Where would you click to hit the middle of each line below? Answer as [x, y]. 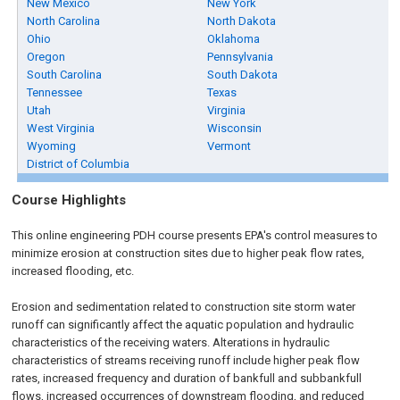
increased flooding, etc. [73, 271]
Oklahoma [234, 39]
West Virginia [61, 128]
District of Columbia [79, 164]
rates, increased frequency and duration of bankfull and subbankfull [187, 378]
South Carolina [65, 75]
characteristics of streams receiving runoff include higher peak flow [186, 360]
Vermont [229, 146]
